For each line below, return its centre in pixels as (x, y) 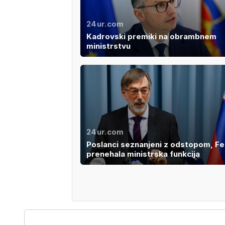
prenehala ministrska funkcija (143, 154)
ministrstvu (108, 46)
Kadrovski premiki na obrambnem (151, 36)
